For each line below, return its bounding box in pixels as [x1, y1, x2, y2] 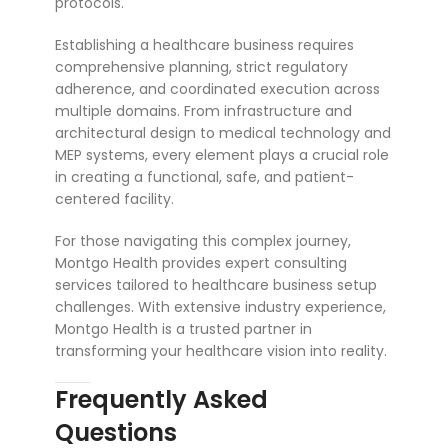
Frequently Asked [55, 383, 268, 417]
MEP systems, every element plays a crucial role [55, 145, 389, 166]
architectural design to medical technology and [55, 123, 391, 144]
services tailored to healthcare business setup [55, 275, 377, 296]
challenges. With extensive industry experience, [55, 297, 386, 318]
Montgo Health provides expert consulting [55, 253, 347, 274]
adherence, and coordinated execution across [55, 79, 380, 100]
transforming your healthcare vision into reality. [55, 341, 387, 362]
